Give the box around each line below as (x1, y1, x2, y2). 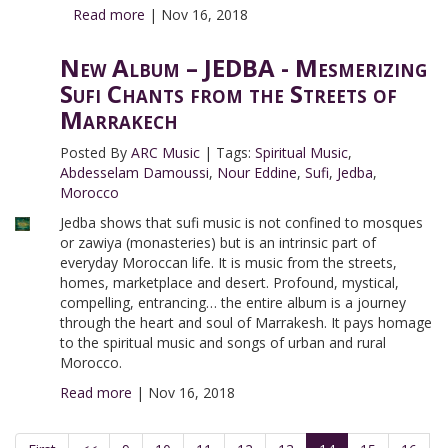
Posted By (59, 143, 131, 162)
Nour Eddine (216, 163, 297, 182)
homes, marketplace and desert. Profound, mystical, (59, 273, 399, 292)
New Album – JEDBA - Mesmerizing (59, 51, 427, 84)
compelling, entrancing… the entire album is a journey (59, 293, 406, 312)
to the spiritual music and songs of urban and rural (59, 333, 386, 352)
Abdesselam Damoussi (59, 163, 209, 182)
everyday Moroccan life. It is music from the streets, (59, 253, 397, 272)
